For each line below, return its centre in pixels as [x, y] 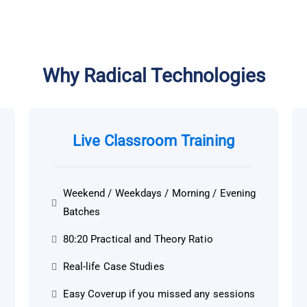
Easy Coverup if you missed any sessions [159, 294]
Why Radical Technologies [153, 76]
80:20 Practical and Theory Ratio [138, 240]
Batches [82, 212]
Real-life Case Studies [113, 267]
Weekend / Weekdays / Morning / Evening [159, 194]
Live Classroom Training [153, 141]
